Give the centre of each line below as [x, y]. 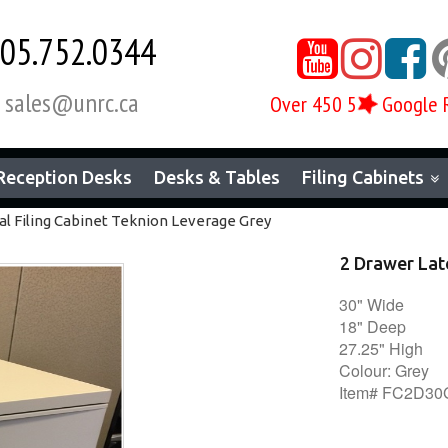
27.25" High [381, 348]
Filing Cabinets [363, 177]
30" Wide [373, 304]
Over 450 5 [313, 104]
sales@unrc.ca [71, 102]
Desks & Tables [217, 177]
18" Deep [372, 326]
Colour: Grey [384, 370]
